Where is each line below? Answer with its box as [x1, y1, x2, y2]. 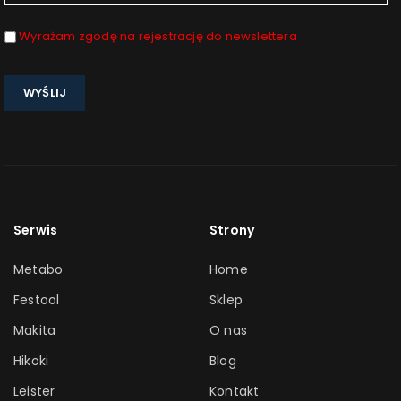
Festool [13, 291, 60, 309]
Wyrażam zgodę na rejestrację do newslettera [19, 28, 297, 45]
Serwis [13, 221, 58, 239]
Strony [209, 221, 255, 239]
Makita [13, 321, 56, 339]
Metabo [13, 260, 64, 278]
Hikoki [13, 352, 49, 370]
